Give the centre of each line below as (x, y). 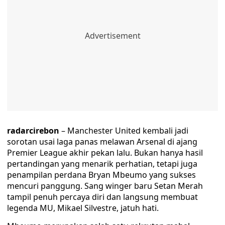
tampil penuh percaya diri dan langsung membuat (102, 197)
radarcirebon (34, 131)
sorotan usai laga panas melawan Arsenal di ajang (102, 142)
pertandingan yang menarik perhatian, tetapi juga (102, 164)
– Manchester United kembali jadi (125, 131)
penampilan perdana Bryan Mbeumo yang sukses (101, 175)
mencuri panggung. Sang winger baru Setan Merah (105, 186)
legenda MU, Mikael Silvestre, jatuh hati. (83, 208)
